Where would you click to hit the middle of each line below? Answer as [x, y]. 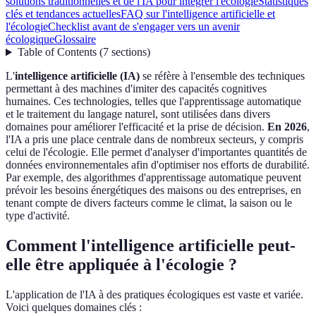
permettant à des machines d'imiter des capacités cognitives [136, 89]
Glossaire [75, 39]
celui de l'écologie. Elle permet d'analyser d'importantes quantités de [156, 152]
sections [129, 52]
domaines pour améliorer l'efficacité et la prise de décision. [136, 127]
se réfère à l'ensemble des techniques [222, 76]
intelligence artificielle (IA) [77, 76]
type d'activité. [38, 216]
